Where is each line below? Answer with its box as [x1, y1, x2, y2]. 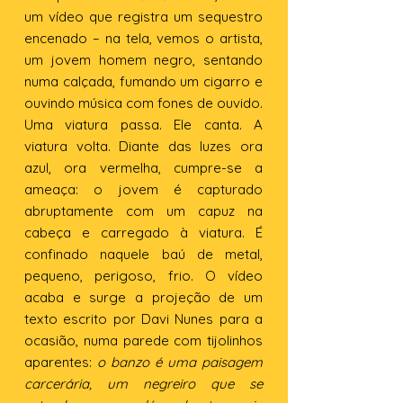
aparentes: [24, 354, 97, 371]
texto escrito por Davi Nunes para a [24, 310, 263, 327]
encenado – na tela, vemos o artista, [24, 30, 263, 47]
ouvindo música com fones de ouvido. [24, 94, 263, 112]
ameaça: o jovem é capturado [24, 181, 263, 198]
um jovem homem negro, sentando [24, 51, 263, 68]
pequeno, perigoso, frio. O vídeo [24, 267, 263, 284]
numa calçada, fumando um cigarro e [24, 73, 263, 90]
